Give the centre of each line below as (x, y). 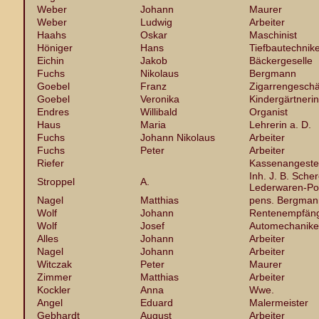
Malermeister (279, 303)
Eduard (157, 303)
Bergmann (273, 73)
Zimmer (54, 277)
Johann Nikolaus (178, 137)
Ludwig (156, 22)
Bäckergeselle (281, 61)
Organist (268, 112)
